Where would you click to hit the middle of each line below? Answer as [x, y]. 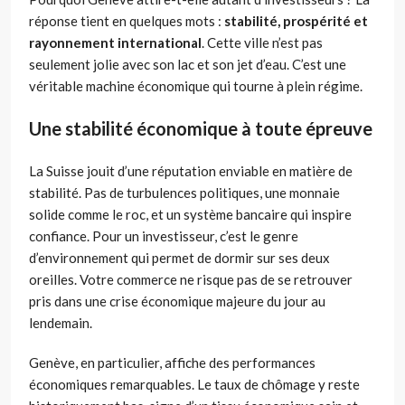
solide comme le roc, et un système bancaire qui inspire [190, 214]
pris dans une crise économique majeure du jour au [177, 301]
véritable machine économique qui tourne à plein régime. [196, 85]
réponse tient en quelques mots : [127, 20]
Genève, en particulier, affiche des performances [172, 362]
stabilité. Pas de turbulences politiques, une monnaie [184, 192]
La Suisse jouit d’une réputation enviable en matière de [191, 170]
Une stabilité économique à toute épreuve [201, 128]
